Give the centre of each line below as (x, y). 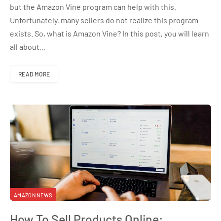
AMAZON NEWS (33, 195)
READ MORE (34, 74)
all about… (28, 47)
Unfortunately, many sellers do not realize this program (104, 20)
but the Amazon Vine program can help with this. (93, 7)
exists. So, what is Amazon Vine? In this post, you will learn (110, 34)
